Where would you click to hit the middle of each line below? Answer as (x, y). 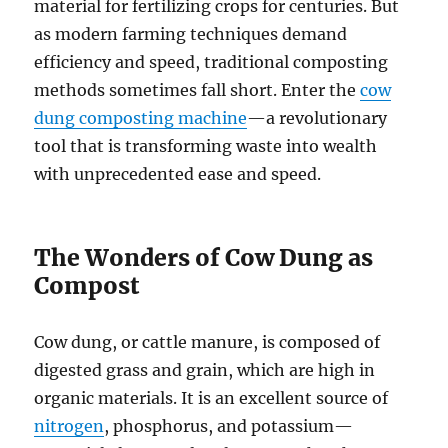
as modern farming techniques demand (191, 34)
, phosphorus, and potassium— (229, 426)
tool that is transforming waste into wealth (206, 146)
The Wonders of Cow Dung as (204, 258)
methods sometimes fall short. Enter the (197, 90)
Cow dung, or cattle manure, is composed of (207, 342)
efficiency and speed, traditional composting (211, 62)
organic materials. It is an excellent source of (211, 398)
